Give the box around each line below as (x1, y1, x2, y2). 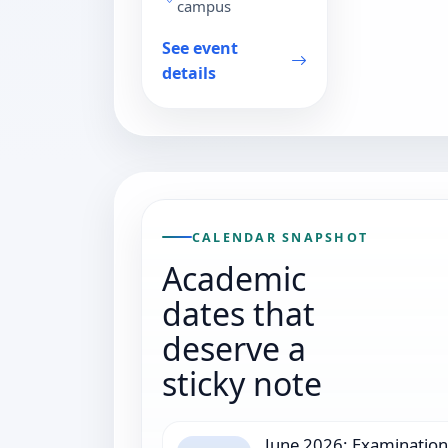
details (162, 62, 216, 85)
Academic (162, 256, 306, 300)
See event (162, 37, 238, 60)
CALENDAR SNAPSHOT (192, 228, 369, 246)
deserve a (162, 326, 306, 370)
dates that (162, 291, 315, 335)
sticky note (162, 361, 322, 405)
